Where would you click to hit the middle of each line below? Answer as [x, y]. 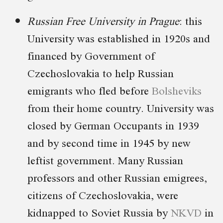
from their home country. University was [121, 108]
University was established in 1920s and [119, 38]
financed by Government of [91, 56]
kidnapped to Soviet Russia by [99, 213]
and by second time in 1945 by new [109, 143]
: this [191, 21]
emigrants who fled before [90, 91]
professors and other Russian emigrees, [117, 178]
